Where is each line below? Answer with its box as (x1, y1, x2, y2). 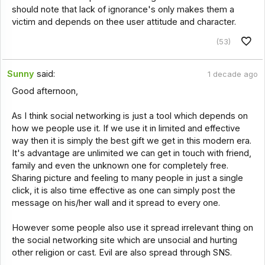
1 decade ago (207, 70, 258, 79)
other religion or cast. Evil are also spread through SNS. (11, 247, 232, 258)
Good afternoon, (11, 85, 78, 96)
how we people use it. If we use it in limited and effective (11, 122, 240, 134)
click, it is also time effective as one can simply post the (11, 185, 235, 196)
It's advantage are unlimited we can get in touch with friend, (11, 147, 251, 159)
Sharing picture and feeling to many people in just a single (11, 172, 243, 183)
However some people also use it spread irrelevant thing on (11, 222, 253, 233)
